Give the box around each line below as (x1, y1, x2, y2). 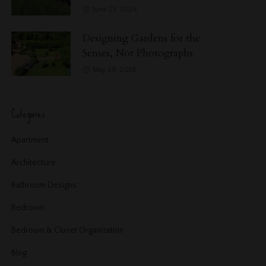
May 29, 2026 (92, 65, 137, 74)
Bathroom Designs (11, 180, 77, 190)
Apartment (11, 135, 49, 145)
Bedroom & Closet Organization (11, 225, 124, 235)
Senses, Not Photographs (83, 46, 194, 60)
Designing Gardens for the (83, 31, 201, 45)
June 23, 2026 (92, 5, 138, 13)
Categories (11, 103, 45, 124)
